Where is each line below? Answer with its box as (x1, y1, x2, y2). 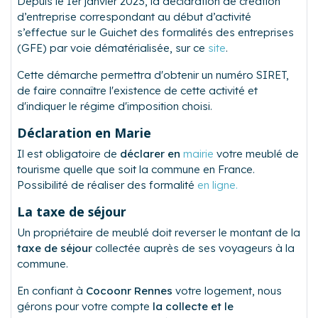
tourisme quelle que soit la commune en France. (17, 163, 255, 177)
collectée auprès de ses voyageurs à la (92, 241, 295, 256)
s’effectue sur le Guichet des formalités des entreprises (17, 26, 294, 40)
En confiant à (17, 284, 86, 298)
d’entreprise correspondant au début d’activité (17, 10, 251, 24)
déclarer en (120, 147, 180, 161)
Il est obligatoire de (17, 147, 120, 161)
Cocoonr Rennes (86, 284, 172, 298)
